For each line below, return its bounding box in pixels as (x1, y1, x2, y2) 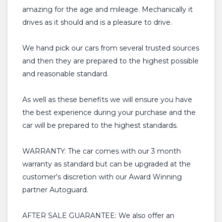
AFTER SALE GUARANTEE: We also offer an (22, 211, 174, 220)
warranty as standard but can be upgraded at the (22, 160, 191, 168)
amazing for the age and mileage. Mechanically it (22, 5, 193, 14)
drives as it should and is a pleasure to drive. (22, 18, 172, 27)
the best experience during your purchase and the (22, 108, 196, 117)
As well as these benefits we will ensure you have (22, 95, 192, 104)
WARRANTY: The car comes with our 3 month (22, 147, 181, 156)
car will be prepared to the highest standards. (22, 121, 178, 130)
